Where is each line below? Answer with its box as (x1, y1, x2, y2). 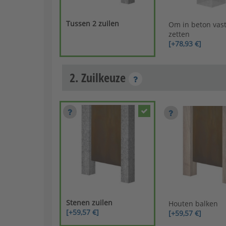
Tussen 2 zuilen (66, 18, 120, 28)
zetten (168, 29, 190, 39)
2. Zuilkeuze (70, 69, 129, 86)
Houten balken (168, 199, 218, 209)
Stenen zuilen (66, 198, 113, 208)
